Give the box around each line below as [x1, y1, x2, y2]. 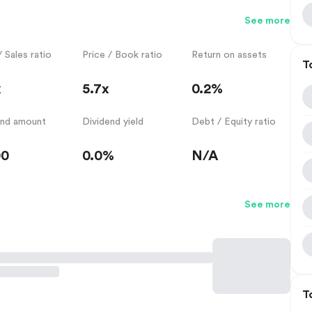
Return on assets [192, 49, 267, 60]
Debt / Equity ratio [192, 116, 276, 127]
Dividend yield [81, 116, 143, 127]
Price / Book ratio [81, 49, 162, 60]
